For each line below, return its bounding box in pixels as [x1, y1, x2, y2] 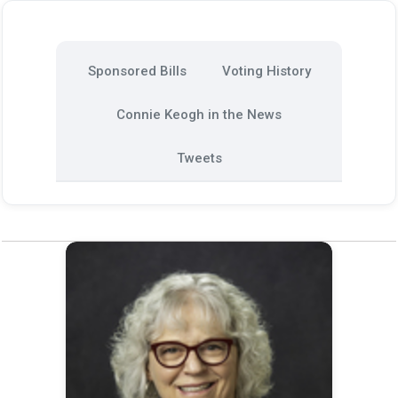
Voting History [221, 63, 311, 79]
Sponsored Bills [87, 63, 187, 79]
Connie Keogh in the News [116, 107, 282, 123]
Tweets [176, 150, 222, 166]
